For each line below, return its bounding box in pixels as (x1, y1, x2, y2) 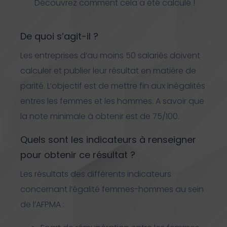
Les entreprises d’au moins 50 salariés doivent (20, 50, 200, 62)
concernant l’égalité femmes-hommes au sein (20, 183, 204, 196)
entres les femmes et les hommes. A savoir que (20, 95, 204, 107)
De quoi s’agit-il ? (20, 30, 101, 43)
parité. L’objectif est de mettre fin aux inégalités (20, 80, 205, 92)
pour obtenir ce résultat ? (20, 148, 135, 162)
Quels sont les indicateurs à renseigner (20, 133, 196, 146)
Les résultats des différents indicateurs (20, 168, 171, 180)
